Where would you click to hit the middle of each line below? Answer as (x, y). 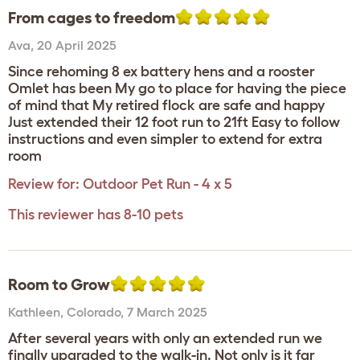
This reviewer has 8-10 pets (96, 215)
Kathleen (34, 312)
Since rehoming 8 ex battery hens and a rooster (162, 72)
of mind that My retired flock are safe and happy (166, 105)
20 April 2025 (77, 45)
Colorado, (97, 312)
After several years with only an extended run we (165, 338)
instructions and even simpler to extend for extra (165, 139)
